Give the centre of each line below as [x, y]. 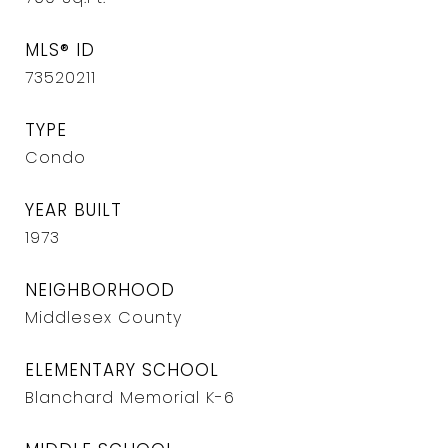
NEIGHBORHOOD [100, 290]
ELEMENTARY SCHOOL [122, 370]
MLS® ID [60, 50]
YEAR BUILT [73, 210]
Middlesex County [103, 317]
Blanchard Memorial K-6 [130, 397]
